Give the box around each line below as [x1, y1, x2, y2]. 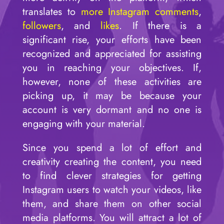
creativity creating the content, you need [22, 154, 202, 169]
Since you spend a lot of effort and [22, 140, 202, 155]
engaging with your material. [22, 116, 145, 131]
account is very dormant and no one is [22, 102, 202, 117]
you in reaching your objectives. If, [22, 60, 202, 75]
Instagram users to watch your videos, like [22, 182, 202, 197]
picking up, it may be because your [22, 88, 202, 103]
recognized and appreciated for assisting [22, 46, 202, 61]
